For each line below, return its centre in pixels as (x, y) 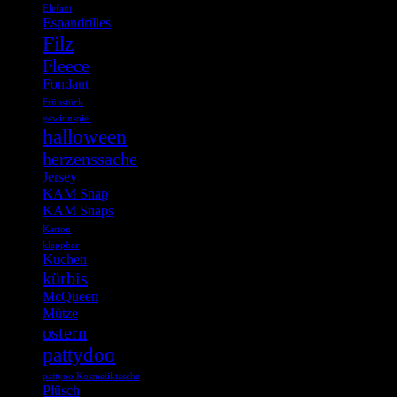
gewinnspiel (67, 118)
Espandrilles (77, 23)
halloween (85, 136)
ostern (65, 332)
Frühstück (63, 102)
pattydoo (79, 354)
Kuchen (65, 259)
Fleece (66, 65)
